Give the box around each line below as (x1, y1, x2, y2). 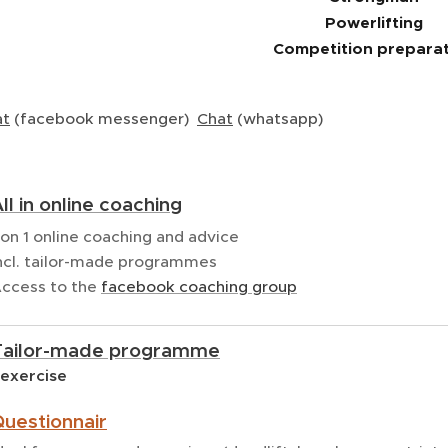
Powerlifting (325, 13, 423, 33)
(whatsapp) (233, 109, 327, 128)
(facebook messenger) (10, 109, 197, 128)
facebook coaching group (101, 277, 297, 296)
